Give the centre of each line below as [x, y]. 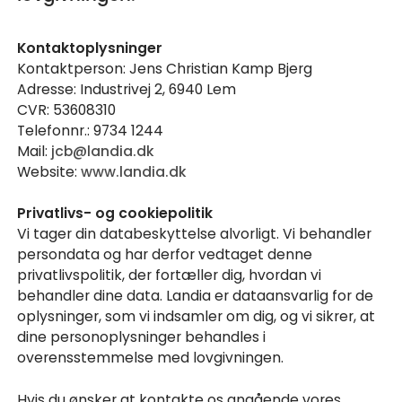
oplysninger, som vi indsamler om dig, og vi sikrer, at [197, 317]
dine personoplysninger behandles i [142, 337]
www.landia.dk [134, 171]
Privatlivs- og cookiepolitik [115, 214]
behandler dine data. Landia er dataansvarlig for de [196, 296]
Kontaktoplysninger [90, 48]
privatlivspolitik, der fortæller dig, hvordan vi [170, 275]
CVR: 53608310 [67, 109]
